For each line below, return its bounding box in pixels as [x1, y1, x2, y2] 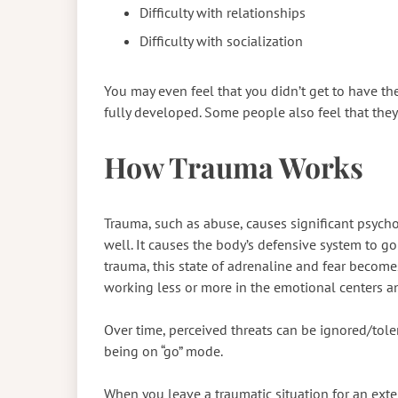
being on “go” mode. [104, 341, 226, 360]
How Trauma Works [104, 147, 363, 187]
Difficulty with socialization [139, 31, 306, 50]
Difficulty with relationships [139, 3, 306, 21]
